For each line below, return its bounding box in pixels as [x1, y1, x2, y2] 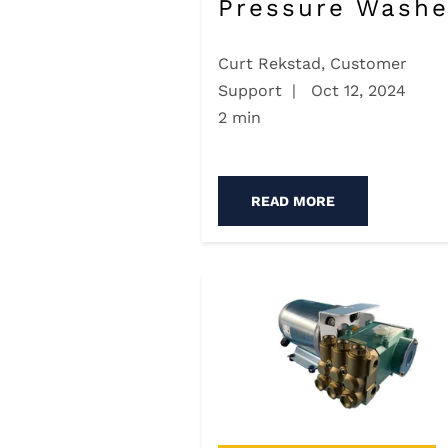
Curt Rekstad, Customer [218, 54, 407, 74]
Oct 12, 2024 [306, 81, 406, 101]
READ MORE [251, 193, 335, 210]
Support [218, 81, 282, 101]
